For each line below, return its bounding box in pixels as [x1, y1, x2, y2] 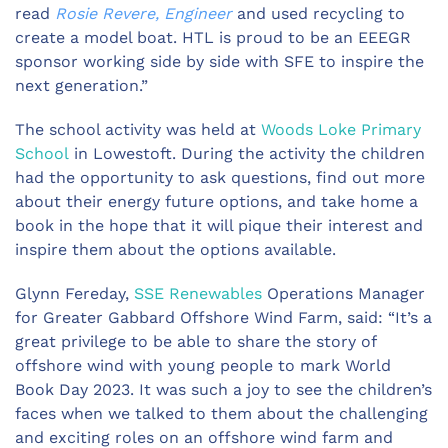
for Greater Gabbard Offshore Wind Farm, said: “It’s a [15, 307, 432, 327]
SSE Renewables [134, 283, 262, 303]
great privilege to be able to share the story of [15, 331, 376, 351]
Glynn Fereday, [15, 283, 134, 303]
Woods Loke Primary [261, 119, 421, 139]
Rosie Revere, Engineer [55, 3, 232, 23]
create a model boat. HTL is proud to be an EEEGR [15, 27, 411, 47]
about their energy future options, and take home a [15, 191, 418, 211]
